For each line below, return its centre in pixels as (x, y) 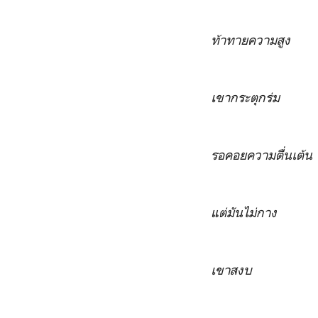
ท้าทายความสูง (251, 39)
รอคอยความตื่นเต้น (262, 154)
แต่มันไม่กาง (244, 212)
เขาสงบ (231, 269)
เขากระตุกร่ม (245, 97)
